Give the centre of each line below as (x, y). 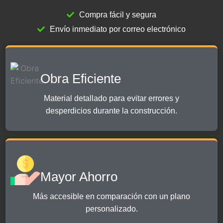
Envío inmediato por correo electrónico (118, 29)
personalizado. (111, 209)
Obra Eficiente (81, 78)
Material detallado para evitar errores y (111, 98)
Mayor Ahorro (79, 176)
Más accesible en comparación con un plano (111, 196)
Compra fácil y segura (118, 14)
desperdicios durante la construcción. (111, 111)
